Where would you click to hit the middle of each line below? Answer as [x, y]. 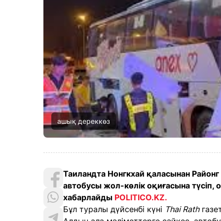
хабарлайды [89, 197]
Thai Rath [182, 209]
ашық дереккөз [84, 121]
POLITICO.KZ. [142, 197]
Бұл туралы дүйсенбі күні [114, 209]
